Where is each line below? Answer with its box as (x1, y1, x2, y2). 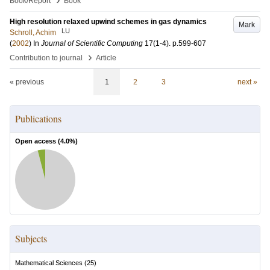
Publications (15, 112, 61, 125)
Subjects (15, 232, 47, 245)
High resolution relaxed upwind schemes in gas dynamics (10, 17, 207, 26)
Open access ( (15, 137, 60, 145)
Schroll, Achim (10, 28, 56, 37)
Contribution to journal (10, 54, 83, 62)
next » (237, 78, 257, 86)
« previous (10, 78, 44, 86)
